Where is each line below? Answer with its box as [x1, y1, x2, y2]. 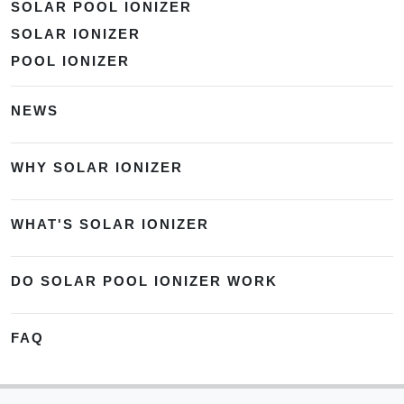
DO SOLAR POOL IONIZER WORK [11, 273, 278, 289]
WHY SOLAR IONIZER [11, 160, 183, 176]
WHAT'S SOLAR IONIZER [11, 216, 209, 233]
